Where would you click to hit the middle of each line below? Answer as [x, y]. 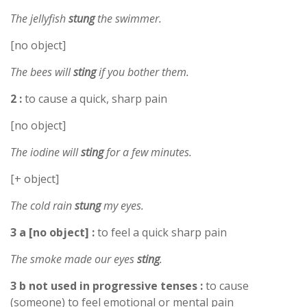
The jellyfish [39, 18]
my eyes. [122, 205]
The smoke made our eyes [74, 259]
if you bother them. [143, 72]
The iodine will [46, 152]
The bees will [42, 72]
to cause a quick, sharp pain [95, 98]
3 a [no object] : [52, 232]
